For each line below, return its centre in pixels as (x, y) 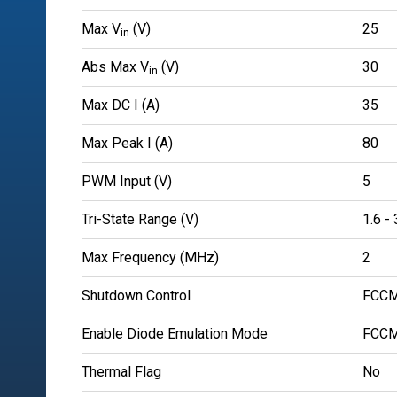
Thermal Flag (121, 372)
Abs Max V (115, 67)
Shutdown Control (136, 296)
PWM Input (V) (127, 182)
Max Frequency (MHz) (150, 258)
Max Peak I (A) (127, 144)
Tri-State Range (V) (140, 220)
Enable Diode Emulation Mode (175, 334)
